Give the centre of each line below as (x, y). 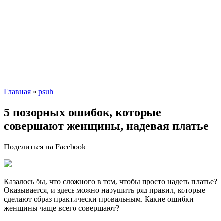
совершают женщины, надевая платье (106, 126)
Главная (17, 92)
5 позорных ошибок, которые (83, 112)
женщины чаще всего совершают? (62, 208)
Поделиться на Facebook (45, 147)
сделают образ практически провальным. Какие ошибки (99, 199)
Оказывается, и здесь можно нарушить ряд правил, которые (105, 190)
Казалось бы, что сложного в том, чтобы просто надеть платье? (110, 181)
